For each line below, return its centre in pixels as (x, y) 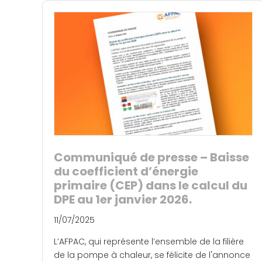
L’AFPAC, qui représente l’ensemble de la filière (149, 242)
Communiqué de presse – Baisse (151, 158)
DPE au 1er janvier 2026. (123, 200)
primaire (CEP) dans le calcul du (151, 186)
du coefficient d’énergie (126, 172)
